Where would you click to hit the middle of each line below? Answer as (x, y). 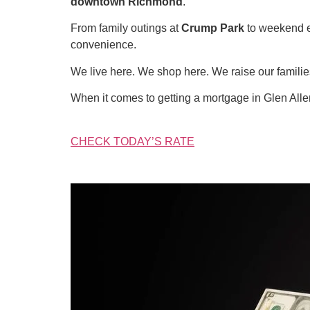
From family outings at (126, 28)
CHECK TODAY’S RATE (133, 141)
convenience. (103, 45)
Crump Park (213, 28)
